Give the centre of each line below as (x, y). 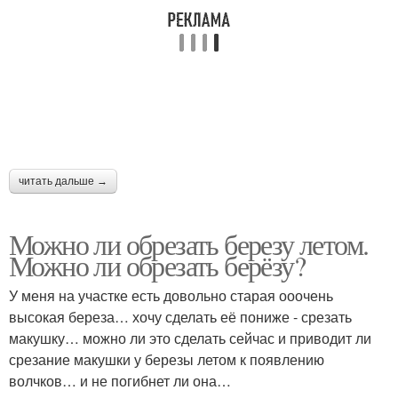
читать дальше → (63, 181)
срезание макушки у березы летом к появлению (167, 359)
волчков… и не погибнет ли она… (120, 381)
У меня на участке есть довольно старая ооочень (171, 295)
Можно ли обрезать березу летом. (189, 244)
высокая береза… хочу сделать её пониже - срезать (180, 317)
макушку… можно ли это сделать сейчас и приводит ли (190, 338)
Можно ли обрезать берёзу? (157, 265)
